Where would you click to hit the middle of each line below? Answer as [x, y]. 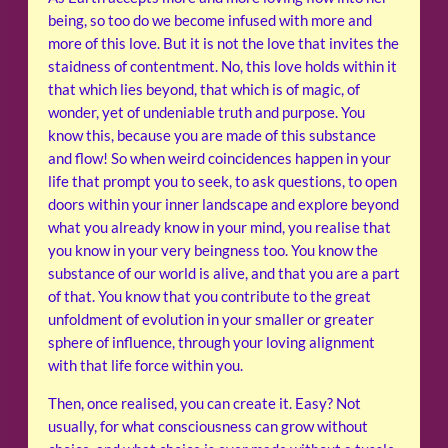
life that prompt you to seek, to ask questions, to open [222, 182]
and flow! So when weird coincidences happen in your [219, 159]
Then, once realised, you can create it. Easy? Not [204, 403]
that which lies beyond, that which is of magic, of [204, 90]
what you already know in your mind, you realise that [219, 228]
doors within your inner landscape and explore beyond [223, 205]
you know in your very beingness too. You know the [213, 251]
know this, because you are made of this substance [212, 136]
